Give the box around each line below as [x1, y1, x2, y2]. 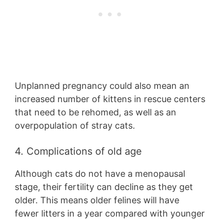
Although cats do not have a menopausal [15, 168, 185, 179]
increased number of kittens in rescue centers [15, 94, 205, 105]
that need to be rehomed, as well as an [15, 107, 176, 118]
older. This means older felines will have [15, 195, 179, 206]
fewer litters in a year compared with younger [15, 208, 205, 219]
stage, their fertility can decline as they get [15, 182, 193, 192]
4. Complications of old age [15, 145, 142, 158]
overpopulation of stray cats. [15, 120, 137, 131]
